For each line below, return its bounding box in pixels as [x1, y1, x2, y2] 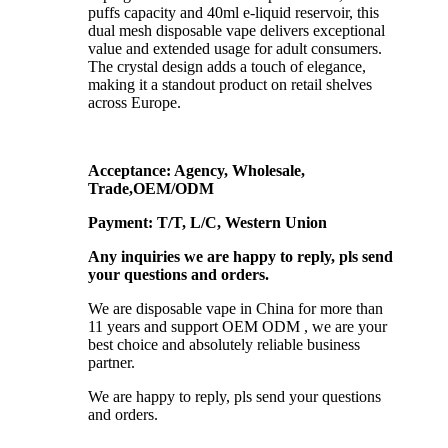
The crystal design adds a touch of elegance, [88, 58, 366, 76]
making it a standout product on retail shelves [88, 76, 372, 94]
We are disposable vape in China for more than [88, 300, 383, 318]
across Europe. [88, 94, 181, 112]
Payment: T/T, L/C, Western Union [88, 214, 327, 232]
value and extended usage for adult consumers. [88, 40, 382, 58]
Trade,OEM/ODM [88, 180, 214, 198]
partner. [88, 354, 135, 372]
